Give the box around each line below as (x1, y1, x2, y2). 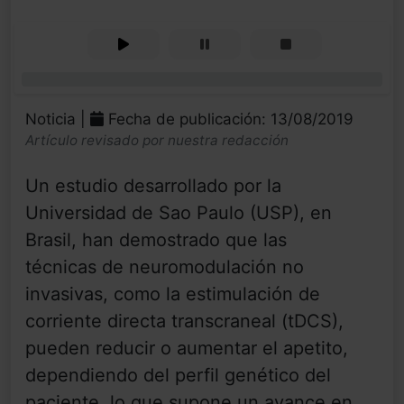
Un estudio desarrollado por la (25, 175, 281, 197)
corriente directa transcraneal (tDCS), (25, 310, 344, 333)
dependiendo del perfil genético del (25, 364, 331, 387)
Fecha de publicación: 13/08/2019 (104, 110, 353, 129)
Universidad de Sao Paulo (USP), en (25, 202, 332, 225)
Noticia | (25, 110, 90, 129)
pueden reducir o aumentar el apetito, (25, 337, 348, 360)
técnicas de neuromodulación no (25, 256, 304, 279)
